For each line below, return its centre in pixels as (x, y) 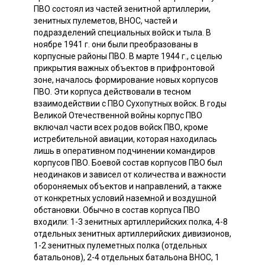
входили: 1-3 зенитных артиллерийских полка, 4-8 (131, 222)
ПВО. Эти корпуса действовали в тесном (112, 91)
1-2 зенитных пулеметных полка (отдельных (120, 245)
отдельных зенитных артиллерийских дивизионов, (132, 233)
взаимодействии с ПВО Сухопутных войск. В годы (130, 103)
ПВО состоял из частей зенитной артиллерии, (122, 9)
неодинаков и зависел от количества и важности (130, 174)
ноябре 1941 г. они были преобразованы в (116, 44)
